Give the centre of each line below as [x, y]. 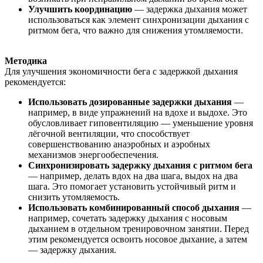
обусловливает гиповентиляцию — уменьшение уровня [141, 123]
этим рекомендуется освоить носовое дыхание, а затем [138, 239]
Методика [26, 60]
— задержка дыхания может [190, 9]
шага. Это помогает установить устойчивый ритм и [132, 186]
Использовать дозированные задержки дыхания [130, 102]
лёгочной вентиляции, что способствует [109, 133]
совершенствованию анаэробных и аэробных [119, 144]
